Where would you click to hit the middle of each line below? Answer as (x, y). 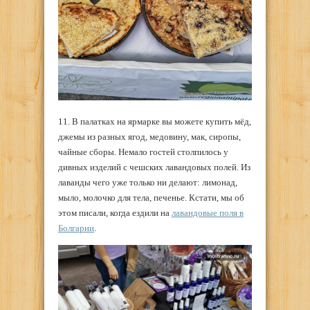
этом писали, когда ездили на (115, 212)
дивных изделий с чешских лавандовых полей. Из (154, 167)
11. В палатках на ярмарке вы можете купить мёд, (155, 121)
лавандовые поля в (208, 212)
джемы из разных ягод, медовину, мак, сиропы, (149, 136)
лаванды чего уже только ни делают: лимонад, (148, 182)
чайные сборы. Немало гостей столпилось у (143, 152)
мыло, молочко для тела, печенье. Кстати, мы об (151, 197)
